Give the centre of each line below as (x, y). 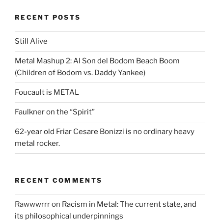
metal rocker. (37, 144)
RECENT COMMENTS (59, 180)
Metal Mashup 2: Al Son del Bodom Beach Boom (97, 61)
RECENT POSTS (48, 17)
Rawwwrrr (32, 204)
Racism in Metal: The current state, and (129, 204)
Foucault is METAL (47, 93)
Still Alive (31, 41)
